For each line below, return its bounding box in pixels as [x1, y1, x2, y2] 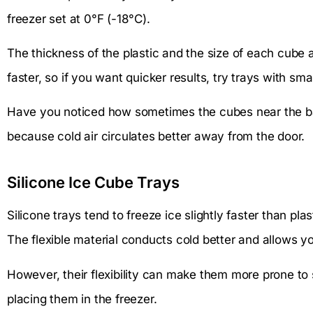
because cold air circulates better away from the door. [7, 129, 305, 144]
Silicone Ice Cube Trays [7, 173, 180, 192]
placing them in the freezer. [7, 291, 157, 306]
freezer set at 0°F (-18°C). [7, 11, 150, 26]
